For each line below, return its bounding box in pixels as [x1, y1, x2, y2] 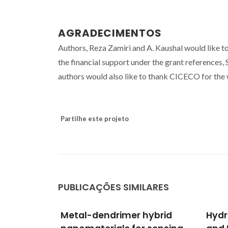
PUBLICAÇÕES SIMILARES [58, 180, 169, 193]
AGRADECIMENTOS [58, 25, 162, 40]
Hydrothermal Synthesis [60, 209, 173, 221]
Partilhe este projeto [61, 114, 129, 123]
